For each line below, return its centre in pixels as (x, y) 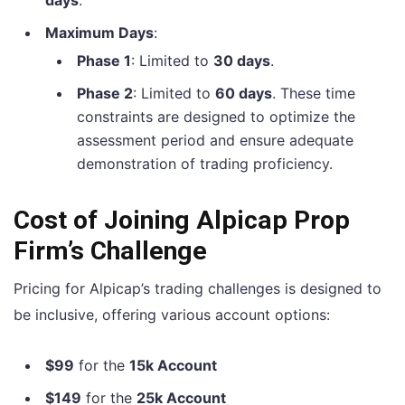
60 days (244, 93)
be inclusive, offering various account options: (172, 314)
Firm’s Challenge (110, 250)
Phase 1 (104, 60)
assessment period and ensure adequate (215, 140)
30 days (242, 60)
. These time (314, 93)
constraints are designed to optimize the (216, 116)
